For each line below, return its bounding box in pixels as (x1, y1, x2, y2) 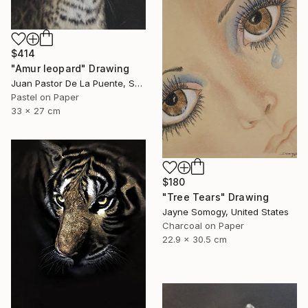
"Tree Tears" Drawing (162, 191, 269, 203)
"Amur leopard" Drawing (11, 63, 130, 75)
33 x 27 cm (11, 105, 60, 117)
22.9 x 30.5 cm (162, 234, 227, 245)
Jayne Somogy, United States (162, 206, 289, 218)
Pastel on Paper (11, 91, 79, 103)
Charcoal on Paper (162, 220, 244, 232)
